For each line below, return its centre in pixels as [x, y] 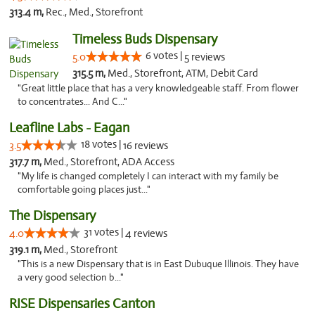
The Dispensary [52, 216]
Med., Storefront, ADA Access [109, 162]
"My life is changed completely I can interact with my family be [148, 176]
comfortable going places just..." [84, 189]
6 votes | [165, 56]
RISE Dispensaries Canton [82, 303]
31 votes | [104, 232]
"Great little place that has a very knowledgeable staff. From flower [158, 88]
